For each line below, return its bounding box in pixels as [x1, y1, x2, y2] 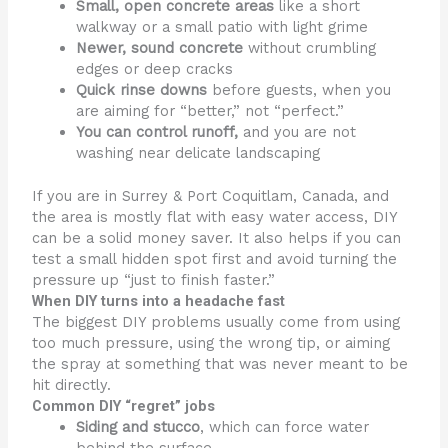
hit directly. [32, 375, 112, 394]
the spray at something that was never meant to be [32, 354, 409, 373]
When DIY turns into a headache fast [32, 291, 286, 310]
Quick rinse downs [76, 80, 208, 99]
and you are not [238, 122, 357, 141]
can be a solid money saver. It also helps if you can [32, 228, 402, 247]
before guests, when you [207, 80, 392, 99]
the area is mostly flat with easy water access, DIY [32, 207, 398, 226]
